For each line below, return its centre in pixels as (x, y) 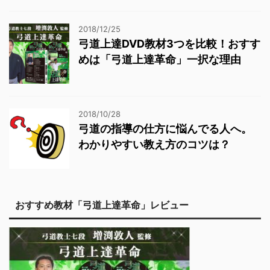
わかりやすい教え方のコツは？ (154, 145)
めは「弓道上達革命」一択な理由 (160, 60)
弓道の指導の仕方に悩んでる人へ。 (165, 129)
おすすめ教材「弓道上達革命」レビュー (102, 206)
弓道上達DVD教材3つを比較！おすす (169, 44)
